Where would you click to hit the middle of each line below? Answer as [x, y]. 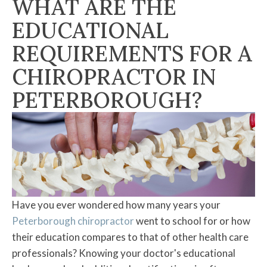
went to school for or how [193, 221]
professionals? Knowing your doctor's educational [124, 253]
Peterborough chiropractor [74, 221]
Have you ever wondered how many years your [116, 205]
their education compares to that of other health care [130, 237]
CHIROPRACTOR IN [114, 77]
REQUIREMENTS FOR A [132, 53]
